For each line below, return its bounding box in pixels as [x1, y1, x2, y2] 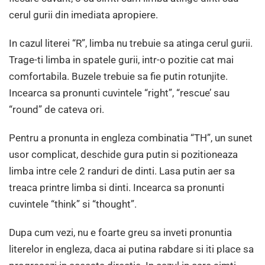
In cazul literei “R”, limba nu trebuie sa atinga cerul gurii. [9, 37, 253, 50]
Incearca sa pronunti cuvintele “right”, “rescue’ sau [9, 87, 230, 99]
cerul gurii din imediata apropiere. [9, 9, 158, 21]
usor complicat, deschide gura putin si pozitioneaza [9, 148, 238, 161]
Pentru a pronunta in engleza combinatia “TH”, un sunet [9, 132, 253, 144]
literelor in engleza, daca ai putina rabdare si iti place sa [9, 243, 254, 256]
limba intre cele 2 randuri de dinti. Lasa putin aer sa [9, 165, 235, 177]
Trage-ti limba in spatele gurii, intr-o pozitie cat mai [9, 54, 234, 66]
